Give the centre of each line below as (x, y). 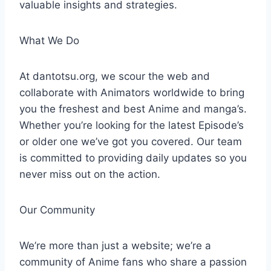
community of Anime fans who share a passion (133, 262)
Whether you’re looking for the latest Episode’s (132, 125)
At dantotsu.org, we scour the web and (115, 76)
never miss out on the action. (90, 174)
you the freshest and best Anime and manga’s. (133, 109)
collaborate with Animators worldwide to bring (132, 93)
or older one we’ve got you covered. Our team (131, 142)
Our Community (57, 210)
